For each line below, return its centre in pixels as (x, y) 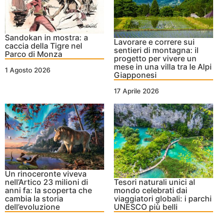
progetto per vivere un (155, 58)
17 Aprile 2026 (136, 91)
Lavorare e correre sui (154, 42)
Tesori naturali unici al (154, 182)
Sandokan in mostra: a (46, 38)
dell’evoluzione (32, 207)
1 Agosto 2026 (28, 70)
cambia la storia (34, 198)
